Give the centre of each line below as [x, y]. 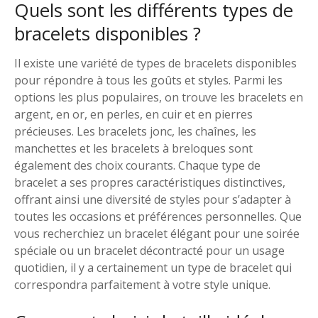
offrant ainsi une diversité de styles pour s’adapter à [153, 199]
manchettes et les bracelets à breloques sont [133, 148]
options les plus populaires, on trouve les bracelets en [159, 97]
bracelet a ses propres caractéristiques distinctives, [150, 182]
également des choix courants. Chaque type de [137, 165]
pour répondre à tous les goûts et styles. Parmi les [148, 80]
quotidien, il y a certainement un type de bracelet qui [153, 267]
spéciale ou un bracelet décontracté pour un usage [149, 250]
